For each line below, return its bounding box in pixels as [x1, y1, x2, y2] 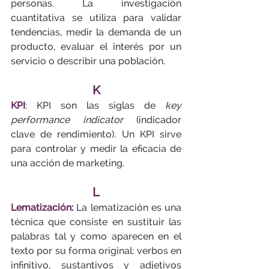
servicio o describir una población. [11, 55, 165, 67]
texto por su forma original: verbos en [11, 245, 181, 256]
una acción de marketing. [11, 157, 124, 169]
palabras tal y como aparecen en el [11, 231, 181, 242]
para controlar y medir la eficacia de [11, 143, 181, 154]
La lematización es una [76, 202, 181, 213]
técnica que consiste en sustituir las [11, 216, 181, 228]
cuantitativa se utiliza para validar [11, 12, 181, 23]
